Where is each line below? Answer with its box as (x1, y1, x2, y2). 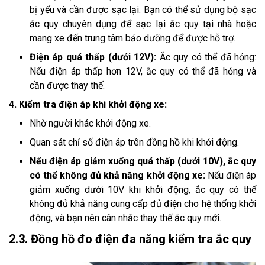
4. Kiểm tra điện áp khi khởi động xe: (9, 99, 167, 111)
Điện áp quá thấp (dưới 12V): (30, 51, 157, 63)
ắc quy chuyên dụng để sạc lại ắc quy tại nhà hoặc (30, 18, 256, 30)
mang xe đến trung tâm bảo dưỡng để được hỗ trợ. (30, 33, 235, 44)
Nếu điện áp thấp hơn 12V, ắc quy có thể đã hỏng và (30, 66, 256, 77)
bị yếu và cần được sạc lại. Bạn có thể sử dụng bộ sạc (30, 4, 256, 16)
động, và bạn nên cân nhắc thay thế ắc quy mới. (30, 212, 221, 224)
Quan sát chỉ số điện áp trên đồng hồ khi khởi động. (30, 137, 239, 148)
